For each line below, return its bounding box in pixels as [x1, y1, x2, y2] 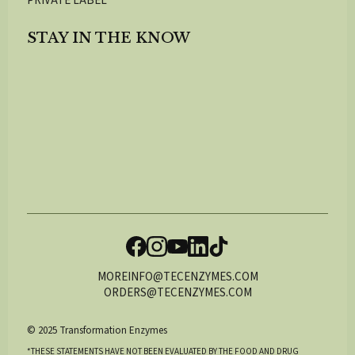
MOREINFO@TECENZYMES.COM [97, 268, 258, 285]
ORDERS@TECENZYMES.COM [103, 284, 252, 301]
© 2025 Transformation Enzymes [27, 323, 167, 338]
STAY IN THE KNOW [27, 29, 190, 47]
